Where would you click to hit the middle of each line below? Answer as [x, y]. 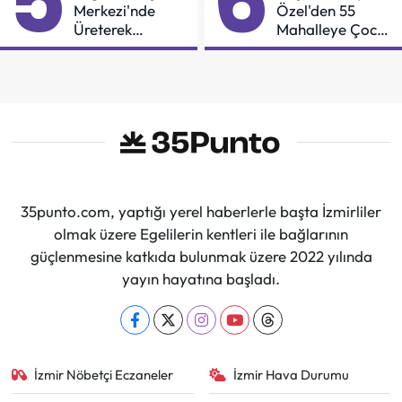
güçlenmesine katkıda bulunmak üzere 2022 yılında [201, 256]
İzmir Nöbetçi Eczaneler [104, 375]
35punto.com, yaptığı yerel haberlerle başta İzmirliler [201, 211]
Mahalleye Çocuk [335, 29]
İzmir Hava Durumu [291, 375]
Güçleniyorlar [120, 48]
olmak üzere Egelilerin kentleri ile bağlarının [201, 234]
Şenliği [299, 48]
